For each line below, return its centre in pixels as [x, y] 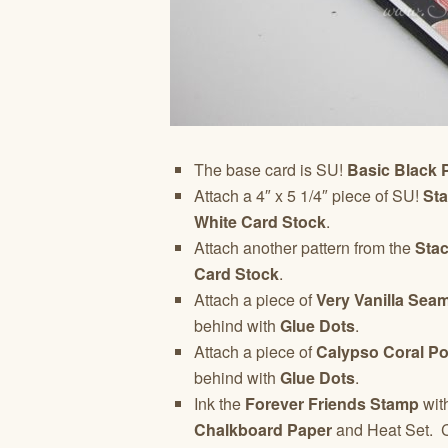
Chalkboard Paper [263, 429]
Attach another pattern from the [304, 247]
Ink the [219, 403]
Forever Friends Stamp [332, 403]
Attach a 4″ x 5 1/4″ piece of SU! [308, 195]
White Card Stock [260, 221]
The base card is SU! [270, 169]
